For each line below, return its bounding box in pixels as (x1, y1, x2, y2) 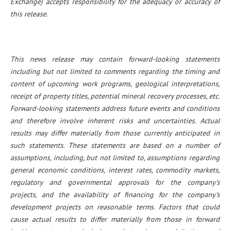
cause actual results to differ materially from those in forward (10, 215, 220, 224)
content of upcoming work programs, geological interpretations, (10, 79, 220, 89)
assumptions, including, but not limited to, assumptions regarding (10, 153, 220, 163)
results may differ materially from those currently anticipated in (10, 128, 220, 138)
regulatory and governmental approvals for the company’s (10, 178, 220, 187)
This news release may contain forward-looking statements (10, 54, 220, 64)
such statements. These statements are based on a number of (10, 141, 220, 150)
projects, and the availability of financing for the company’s (10, 190, 220, 200)
